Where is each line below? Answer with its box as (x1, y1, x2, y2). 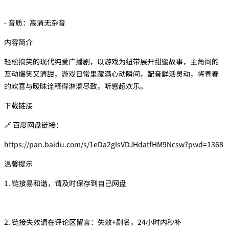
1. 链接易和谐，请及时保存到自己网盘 (4, 177, 126, 188)
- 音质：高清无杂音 (4, 17, 65, 28)
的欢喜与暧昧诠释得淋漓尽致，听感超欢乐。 (4, 80, 147, 91)
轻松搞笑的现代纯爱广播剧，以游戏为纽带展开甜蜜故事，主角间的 (4, 56, 219, 66)
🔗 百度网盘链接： (4, 119, 63, 130)
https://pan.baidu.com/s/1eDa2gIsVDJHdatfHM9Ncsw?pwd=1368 (4, 139, 223, 149)
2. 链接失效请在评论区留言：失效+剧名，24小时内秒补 (4, 216, 181, 227)
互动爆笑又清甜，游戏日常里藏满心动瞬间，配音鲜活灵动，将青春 (4, 68, 219, 79)
